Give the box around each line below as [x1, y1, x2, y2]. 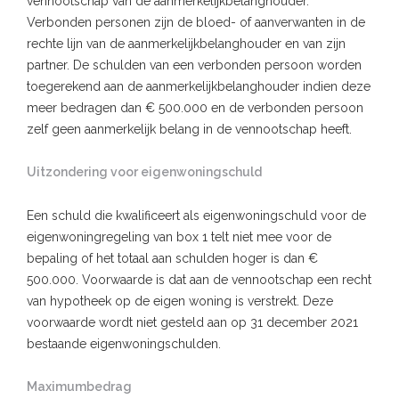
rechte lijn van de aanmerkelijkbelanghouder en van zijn [27, 36, 346, 51]
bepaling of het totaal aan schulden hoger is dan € [27, 250, 318, 265]
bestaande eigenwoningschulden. [27, 336, 221, 351]
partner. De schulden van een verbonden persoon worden [27, 57, 362, 72]
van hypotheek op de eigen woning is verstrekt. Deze [27, 293, 333, 308]
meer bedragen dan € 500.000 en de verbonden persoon [27, 100, 363, 115]
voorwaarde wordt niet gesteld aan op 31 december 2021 [27, 314, 358, 330]
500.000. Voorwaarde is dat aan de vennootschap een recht [27, 272, 371, 287]
